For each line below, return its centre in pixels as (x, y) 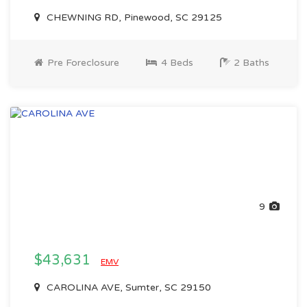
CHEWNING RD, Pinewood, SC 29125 (133, 17)
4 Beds (176, 63)
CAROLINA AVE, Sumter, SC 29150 (127, 287)
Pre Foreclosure (82, 63)
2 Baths (250, 63)
